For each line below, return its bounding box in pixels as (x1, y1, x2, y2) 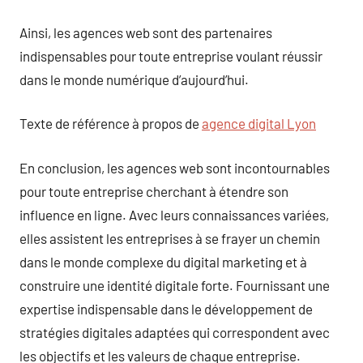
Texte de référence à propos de (19, 115, 202, 131)
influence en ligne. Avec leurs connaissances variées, (19, 206, 329, 223)
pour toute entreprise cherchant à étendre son (19, 182, 288, 199)
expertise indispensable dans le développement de (19, 300, 313, 317)
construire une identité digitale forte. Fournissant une (19, 276, 330, 293)
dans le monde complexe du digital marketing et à (19, 253, 307, 270)
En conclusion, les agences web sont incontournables (19, 159, 330, 176)
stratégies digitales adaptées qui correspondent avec (19, 323, 330, 340)
